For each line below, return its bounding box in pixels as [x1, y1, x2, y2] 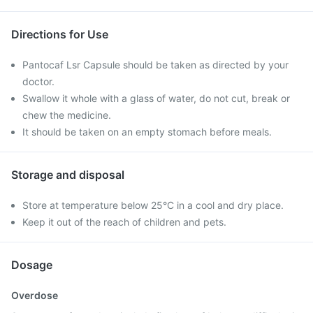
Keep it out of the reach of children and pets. [22, 216, 226, 228]
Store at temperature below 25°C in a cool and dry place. [22, 199, 284, 211]
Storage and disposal [11, 168, 124, 182]
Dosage [11, 258, 52, 272]
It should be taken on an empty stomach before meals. [22, 126, 272, 138]
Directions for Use [11, 27, 108, 41]
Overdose [11, 289, 58, 301]
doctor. [22, 75, 54, 87]
